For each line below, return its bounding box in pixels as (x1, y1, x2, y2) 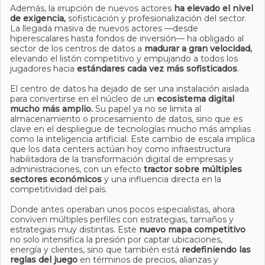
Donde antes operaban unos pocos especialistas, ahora (10, 204, 235, 215)
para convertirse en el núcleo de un (10, 93, 157, 104)
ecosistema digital (157, 93, 234, 104)
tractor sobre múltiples (144, 164, 242, 174)
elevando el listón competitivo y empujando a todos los (10, 53, 238, 64)
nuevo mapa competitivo (139, 224, 245, 235)
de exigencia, (10, 13, 66, 24)
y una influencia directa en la (104, 174, 221, 185)
